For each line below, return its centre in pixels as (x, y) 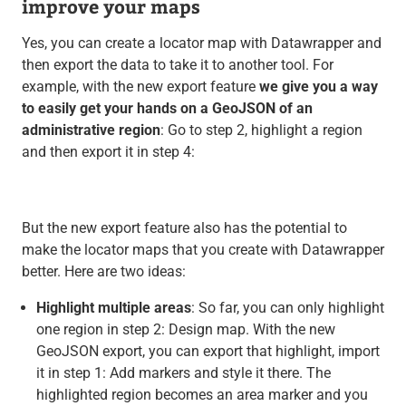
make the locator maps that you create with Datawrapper (203, 249)
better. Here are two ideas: (103, 271)
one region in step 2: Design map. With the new (185, 329)
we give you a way (318, 86)
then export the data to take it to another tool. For (177, 64)
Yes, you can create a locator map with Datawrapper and (201, 43)
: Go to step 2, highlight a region (261, 130)
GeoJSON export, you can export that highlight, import (208, 351)
